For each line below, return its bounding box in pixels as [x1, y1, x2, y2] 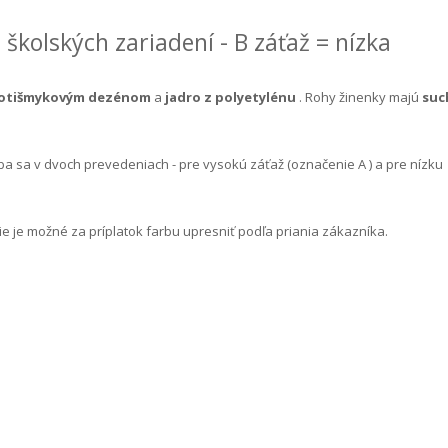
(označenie [284, 154, 358, 173]
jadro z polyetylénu [165, 87, 296, 106]
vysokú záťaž [203, 154, 284, 173]
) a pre [366, 154, 410, 173]
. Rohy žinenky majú [296, 87, 422, 106]
